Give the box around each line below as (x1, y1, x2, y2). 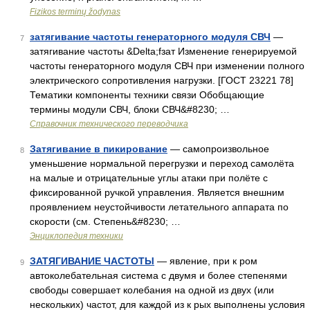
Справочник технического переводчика (30, 119, 188, 129)
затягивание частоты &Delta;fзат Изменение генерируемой (30, 46, 297, 57)
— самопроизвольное (167, 143, 269, 154)
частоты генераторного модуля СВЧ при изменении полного (30, 60, 304, 71)
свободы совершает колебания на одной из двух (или (30, 284, 274, 295)
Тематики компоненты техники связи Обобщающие (30, 89, 264, 100)
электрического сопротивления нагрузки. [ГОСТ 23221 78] (30, 75, 293, 86)
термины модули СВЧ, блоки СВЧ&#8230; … (30, 104, 230, 115)
